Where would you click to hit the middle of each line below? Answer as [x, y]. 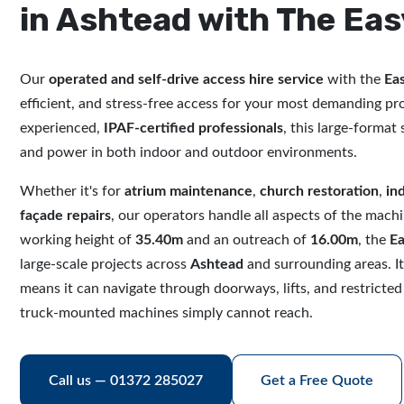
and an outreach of [247, 240]
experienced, [62, 128]
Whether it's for [72, 191]
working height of [78, 240]
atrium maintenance [188, 191]
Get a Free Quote [317, 381]
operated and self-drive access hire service [186, 79]
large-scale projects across [105, 264]
